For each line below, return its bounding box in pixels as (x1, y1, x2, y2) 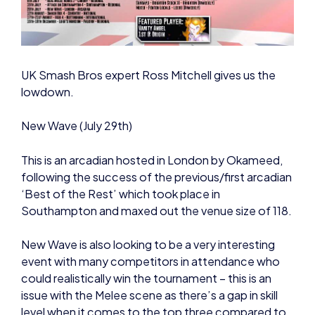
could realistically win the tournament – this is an (21, 270, 271, 285)
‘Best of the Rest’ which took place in (21, 186, 220, 201)
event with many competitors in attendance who (21, 253, 280, 269)
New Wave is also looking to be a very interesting (21, 236, 275, 252)
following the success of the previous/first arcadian (21, 169, 292, 184)
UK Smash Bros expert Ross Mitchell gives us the (21, 67, 276, 83)
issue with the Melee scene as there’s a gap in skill (21, 287, 278, 302)
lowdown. (21, 84, 74, 100)
